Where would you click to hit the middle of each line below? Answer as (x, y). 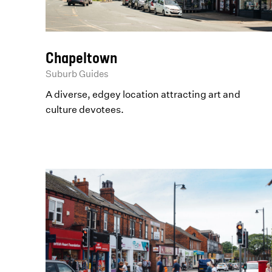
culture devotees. (85, 109)
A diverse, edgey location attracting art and (143, 94)
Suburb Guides (77, 73)
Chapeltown (82, 57)
